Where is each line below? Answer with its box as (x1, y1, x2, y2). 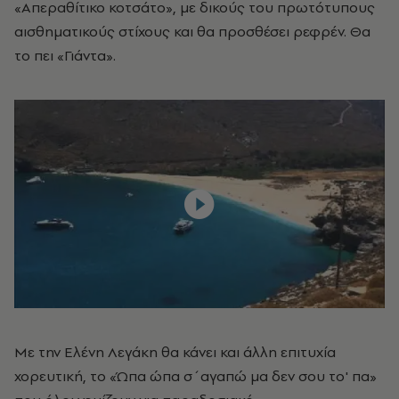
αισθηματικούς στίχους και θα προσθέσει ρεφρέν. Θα (14, 20, 370, 41)
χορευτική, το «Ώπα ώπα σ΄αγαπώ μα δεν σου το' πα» (14, 365, 377, 386)
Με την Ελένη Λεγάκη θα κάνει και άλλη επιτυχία (14, 341, 336, 362)
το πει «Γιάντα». (14, 45, 116, 65)
